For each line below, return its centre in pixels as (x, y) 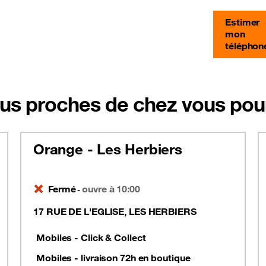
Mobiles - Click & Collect (91, 237)
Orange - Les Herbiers (108, 149)
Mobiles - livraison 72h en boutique (113, 258)
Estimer (243, 22)
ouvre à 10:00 (111, 189)
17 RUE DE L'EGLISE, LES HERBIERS (115, 211)
